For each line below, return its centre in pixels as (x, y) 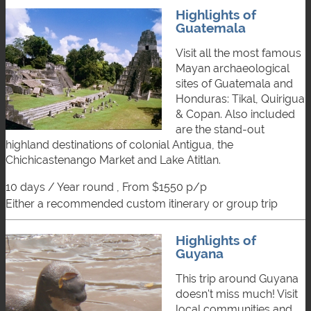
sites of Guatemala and (234, 83)
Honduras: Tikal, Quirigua (240, 99)
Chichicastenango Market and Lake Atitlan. (113, 160)
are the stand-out (220, 129)
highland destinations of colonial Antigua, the (119, 144)
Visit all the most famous (238, 53)
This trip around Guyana (237, 278)
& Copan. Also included (235, 114)
